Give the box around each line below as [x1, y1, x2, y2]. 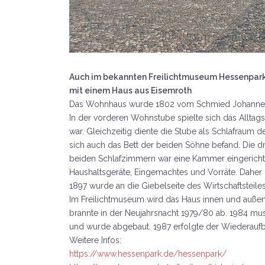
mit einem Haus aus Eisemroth [69, 86, 192, 96]
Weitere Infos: [69, 235, 121, 245]
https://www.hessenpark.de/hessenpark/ [69, 249, 227, 259]
